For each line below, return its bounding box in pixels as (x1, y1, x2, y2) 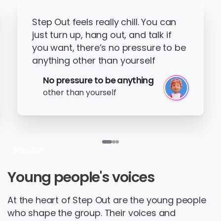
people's (54, 167, 109, 187)
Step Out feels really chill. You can (32, 15, 177, 28)
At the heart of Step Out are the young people (7, 193, 206, 206)
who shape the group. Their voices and (7, 206, 176, 219)
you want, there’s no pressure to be (32, 41, 186, 54)
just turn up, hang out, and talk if (32, 28, 172, 41)
